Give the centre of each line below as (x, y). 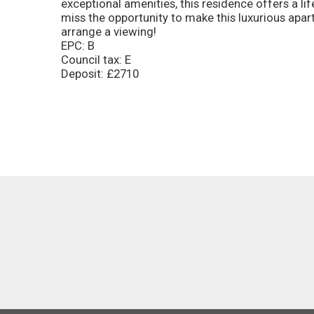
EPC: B (78, 46)
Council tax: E (96, 60)
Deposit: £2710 (100, 74)
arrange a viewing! (109, 32)
